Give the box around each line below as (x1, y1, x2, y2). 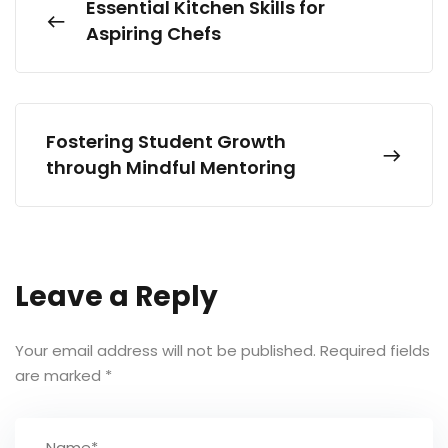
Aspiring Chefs (86, 20, 221, 46)
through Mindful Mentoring (46, 154, 296, 180)
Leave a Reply (15, 276, 218, 316)
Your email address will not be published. (15, 339, 316, 361)
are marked (15, 364, 105, 386)
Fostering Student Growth (46, 128, 286, 154)
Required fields (320, 339, 430, 361)
